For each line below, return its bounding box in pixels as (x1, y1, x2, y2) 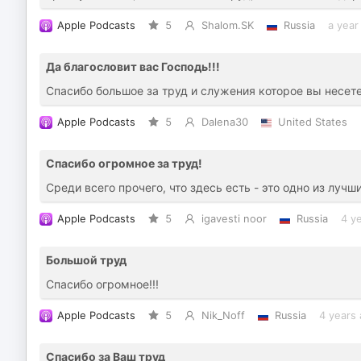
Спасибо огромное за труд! (46, 156, 202, 170)
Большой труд (46, 253, 127, 267)
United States (277, 116, 347, 128)
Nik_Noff (201, 309, 245, 322)
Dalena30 (201, 116, 248, 128)
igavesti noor (201, 213, 267, 225)
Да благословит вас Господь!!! (46, 60, 220, 73)
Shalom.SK (201, 19, 254, 31)
